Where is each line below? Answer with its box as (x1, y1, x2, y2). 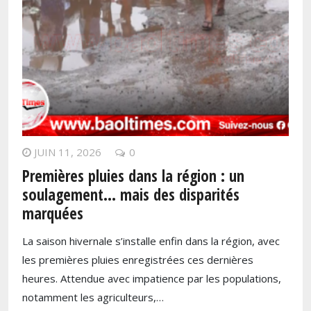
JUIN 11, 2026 (34, 144, 101, 159)
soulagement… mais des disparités (22, 183, 239, 205)
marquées (22, 202, 83, 224)
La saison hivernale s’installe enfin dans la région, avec (22, 233, 280, 248)
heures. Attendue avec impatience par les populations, (22, 271, 281, 285)
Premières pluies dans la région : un (22, 165, 244, 187)
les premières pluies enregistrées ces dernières (22, 252, 253, 267)
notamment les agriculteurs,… (22, 289, 164, 304)
